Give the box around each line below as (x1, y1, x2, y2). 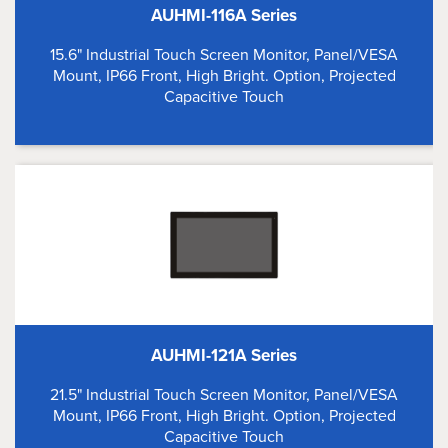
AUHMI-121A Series (151, 343, 297, 368)
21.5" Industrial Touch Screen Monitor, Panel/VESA (50, 383, 398, 406)
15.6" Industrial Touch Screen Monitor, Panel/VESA (50, 43, 398, 66)
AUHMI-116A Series (151, 3, 297, 28)
